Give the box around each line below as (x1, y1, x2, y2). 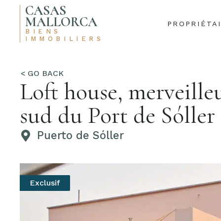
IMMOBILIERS (25, 35, 104, 42)
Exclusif (30, 178, 60, 187)
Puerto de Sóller (37, 129, 124, 142)
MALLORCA (25, 14, 97, 30)
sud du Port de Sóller (20, 101, 215, 130)
